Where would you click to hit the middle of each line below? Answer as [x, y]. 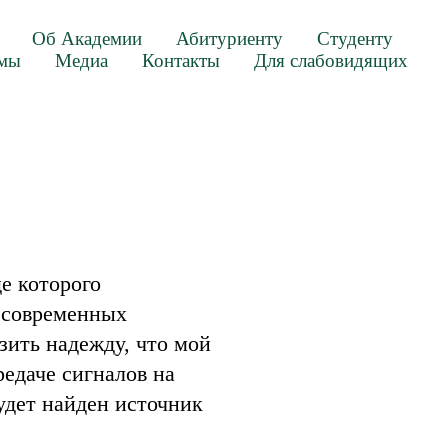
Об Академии [87, 38]
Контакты [181, 60]
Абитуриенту [229, 38]
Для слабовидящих [331, 60]
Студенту [355, 38]
